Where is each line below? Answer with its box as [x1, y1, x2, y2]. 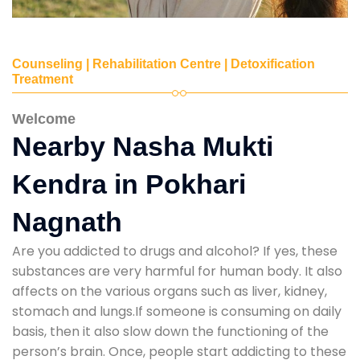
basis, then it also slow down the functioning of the [12, 321, 329, 341]
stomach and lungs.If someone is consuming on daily [12, 301, 342, 321]
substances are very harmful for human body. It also [12, 261, 342, 280]
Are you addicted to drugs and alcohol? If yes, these [12, 241, 337, 260]
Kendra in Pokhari [12, 168, 246, 199]
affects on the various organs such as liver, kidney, [12, 281, 327, 301]
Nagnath [12, 206, 122, 237]
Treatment [12, 72, 73, 86]
